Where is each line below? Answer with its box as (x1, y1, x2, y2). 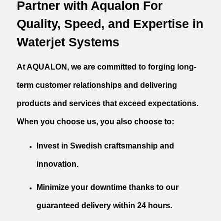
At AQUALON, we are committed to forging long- (17, 62, 197, 71)
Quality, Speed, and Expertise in (17, 16, 204, 31)
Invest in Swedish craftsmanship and (37, 141, 175, 150)
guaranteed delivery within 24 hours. (37, 201, 173, 210)
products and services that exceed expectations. (17, 99, 199, 108)
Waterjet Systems (17, 35, 123, 49)
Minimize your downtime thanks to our (37, 183, 179, 191)
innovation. (37, 159, 79, 168)
